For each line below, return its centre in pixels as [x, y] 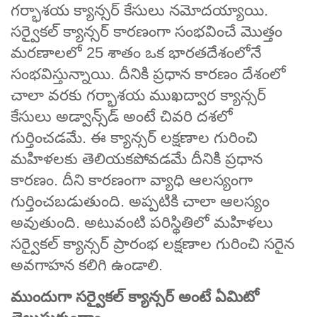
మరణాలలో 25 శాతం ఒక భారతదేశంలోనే [136, 52]
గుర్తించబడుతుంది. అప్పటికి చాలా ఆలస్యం [140, 201]
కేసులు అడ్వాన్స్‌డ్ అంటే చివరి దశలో [122, 116]
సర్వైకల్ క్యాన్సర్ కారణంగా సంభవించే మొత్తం [146, 31]
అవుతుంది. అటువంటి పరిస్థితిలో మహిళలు [142, 222]
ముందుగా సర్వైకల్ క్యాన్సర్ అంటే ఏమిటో [135, 296]
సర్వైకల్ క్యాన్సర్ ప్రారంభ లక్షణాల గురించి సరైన [152, 243]
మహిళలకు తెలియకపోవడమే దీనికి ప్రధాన [137, 158]
